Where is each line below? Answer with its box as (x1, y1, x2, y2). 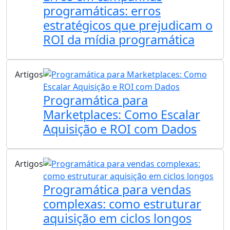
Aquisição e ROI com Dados (43, 121, 197, 138)
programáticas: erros (43, 3, 161, 20)
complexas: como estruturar (43, 196, 201, 213)
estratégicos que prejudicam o (43, 17, 213, 34)
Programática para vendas (43, 181, 191, 198)
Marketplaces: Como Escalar (43, 106, 200, 123)
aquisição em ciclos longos (43, 210, 191, 227)
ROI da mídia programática (43, 31, 195, 48)
